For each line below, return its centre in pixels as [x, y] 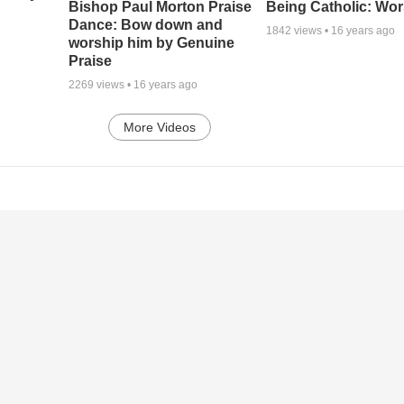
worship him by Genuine [151, 43]
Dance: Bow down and [145, 25]
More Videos [160, 128]
